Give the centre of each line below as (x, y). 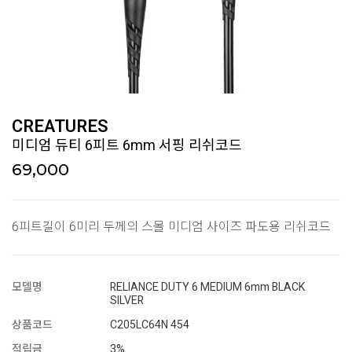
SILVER (127, 301)
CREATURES (60, 126)
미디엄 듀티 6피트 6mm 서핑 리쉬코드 (127, 146)
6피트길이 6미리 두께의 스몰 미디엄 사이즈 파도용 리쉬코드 (171, 227)
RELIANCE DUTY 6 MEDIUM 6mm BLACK (208, 287)
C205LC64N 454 (150, 325)
